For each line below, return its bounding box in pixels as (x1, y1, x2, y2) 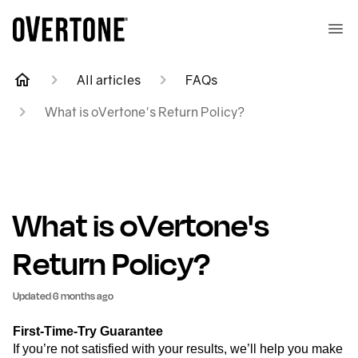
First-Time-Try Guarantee (13, 324, 163, 338)
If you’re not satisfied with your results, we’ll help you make (13, 342, 343, 356)
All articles (77, 72, 141, 88)
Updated (19, 288, 51, 303)
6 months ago (53, 288, 113, 303)
